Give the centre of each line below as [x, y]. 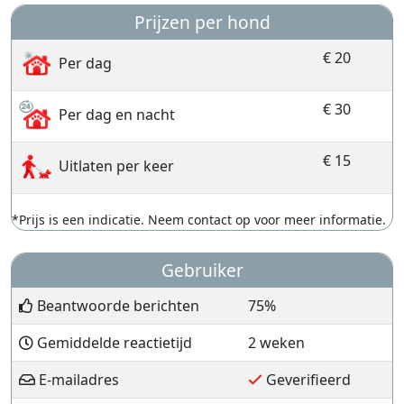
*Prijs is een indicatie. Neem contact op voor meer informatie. [199, 220]
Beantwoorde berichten [116, 306]
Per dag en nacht [115, 115]
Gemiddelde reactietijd [113, 343]
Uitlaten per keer [115, 166]
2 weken [276, 343]
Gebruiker [202, 270]
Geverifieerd [307, 380]
